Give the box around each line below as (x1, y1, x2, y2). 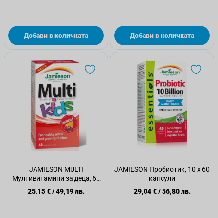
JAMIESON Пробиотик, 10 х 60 (114, 165, 210, 173)
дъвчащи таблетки (25, 183, 87, 191)
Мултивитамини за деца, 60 (12, 174, 100, 182)
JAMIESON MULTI (29, 165, 83, 173)
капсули (149, 174, 175, 182)
